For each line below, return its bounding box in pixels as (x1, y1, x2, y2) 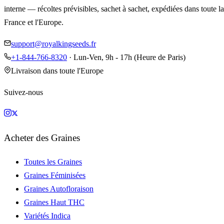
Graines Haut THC (24, 197, 84, 206)
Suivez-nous (4, 88, 43, 97)
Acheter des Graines (4, 132, 80, 143)
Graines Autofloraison (24, 184, 93, 193)
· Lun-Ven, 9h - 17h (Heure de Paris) (67, 53, 185, 62)
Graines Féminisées (24, 170, 85, 179)
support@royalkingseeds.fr (11, 39, 96, 48)
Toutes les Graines (24, 157, 82, 166)
